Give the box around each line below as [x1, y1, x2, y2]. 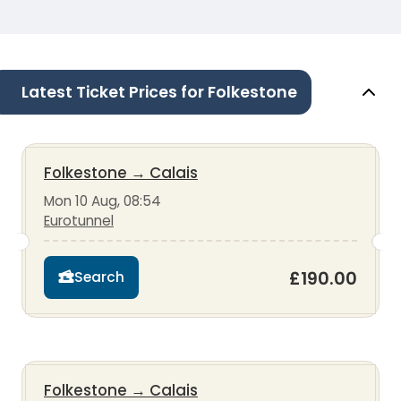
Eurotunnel [44, 210, 114, 230]
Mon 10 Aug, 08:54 [44, 191, 161, 210]
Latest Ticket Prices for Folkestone [21, 81, 297, 103]
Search [74, 268, 124, 287]
